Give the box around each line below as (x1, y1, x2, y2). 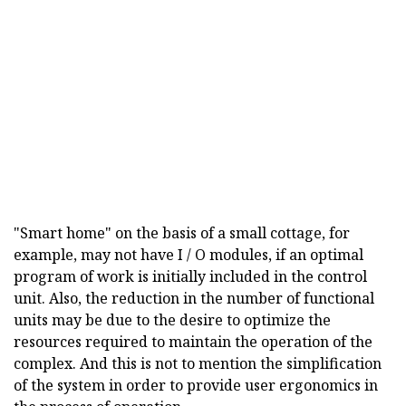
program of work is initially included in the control (14, 266, 367, 287)
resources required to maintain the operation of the (14, 332, 372, 353)
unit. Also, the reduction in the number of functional (14, 288, 374, 309)
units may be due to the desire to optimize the (14, 310, 331, 331)
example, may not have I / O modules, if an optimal (14, 245, 363, 266)
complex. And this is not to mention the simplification (14, 353, 382, 374)
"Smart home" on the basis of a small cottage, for (14, 223, 350, 244)
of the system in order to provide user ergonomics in (14, 375, 378, 396)
